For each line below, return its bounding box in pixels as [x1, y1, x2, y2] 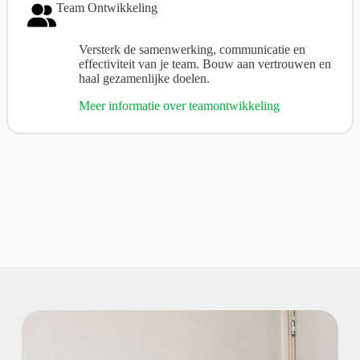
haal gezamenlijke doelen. [79, 71, 210, 85]
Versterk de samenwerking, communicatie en [79, 42, 305, 56]
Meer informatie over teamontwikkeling [79, 98, 280, 112]
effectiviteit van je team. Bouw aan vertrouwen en [79, 56, 331, 71]
